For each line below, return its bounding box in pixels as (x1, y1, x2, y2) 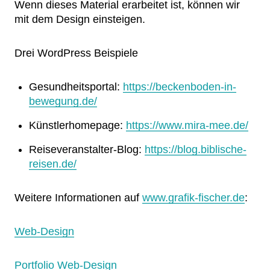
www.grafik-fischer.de (142, 192, 245, 204)
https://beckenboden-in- (123, 81, 236, 93)
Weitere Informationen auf (14, 192, 142, 204)
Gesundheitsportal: (29, 81, 123, 93)
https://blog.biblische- (145, 143, 246, 155)
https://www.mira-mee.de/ (126, 119, 248, 131)
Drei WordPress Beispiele (14, 47, 138, 59)
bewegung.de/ (29, 95, 97, 107)
